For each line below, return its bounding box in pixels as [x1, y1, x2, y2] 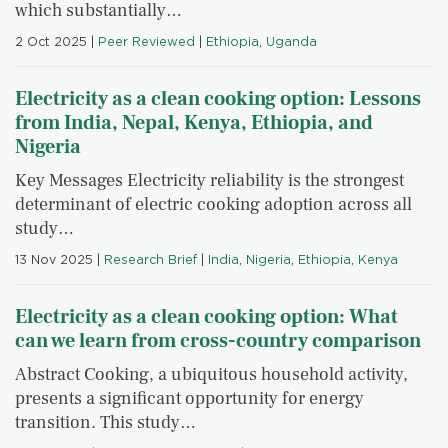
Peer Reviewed [98, 34, 195, 50]
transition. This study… [15, 411, 196, 435]
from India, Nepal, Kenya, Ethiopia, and [15, 110, 373, 137]
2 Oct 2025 [15, 34, 87, 50]
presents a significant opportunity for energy [15, 387, 364, 411]
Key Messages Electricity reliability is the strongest [15, 169, 404, 193]
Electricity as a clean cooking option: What [15, 304, 398, 331]
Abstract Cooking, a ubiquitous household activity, [15, 363, 408, 387]
